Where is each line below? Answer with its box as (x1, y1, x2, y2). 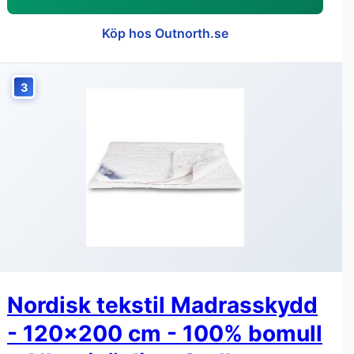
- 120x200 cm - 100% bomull (7, 320, 322, 347)
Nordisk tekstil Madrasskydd (7, 292, 318, 318)
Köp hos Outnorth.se (102, 25, 228, 41)
